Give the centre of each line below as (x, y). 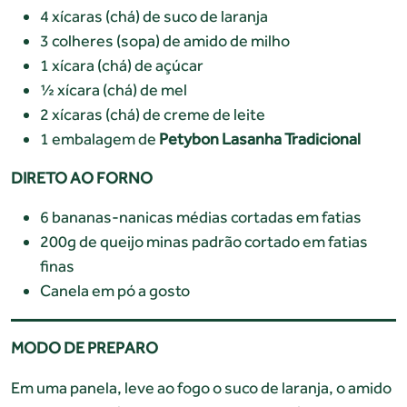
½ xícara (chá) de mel (114, 89)
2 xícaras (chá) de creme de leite (153, 114)
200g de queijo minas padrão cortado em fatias (204, 241)
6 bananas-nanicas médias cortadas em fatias (201, 216)
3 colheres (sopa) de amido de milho (165, 40)
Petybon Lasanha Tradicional (260, 138)
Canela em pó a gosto (115, 290)
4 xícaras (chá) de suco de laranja (154, 15)
